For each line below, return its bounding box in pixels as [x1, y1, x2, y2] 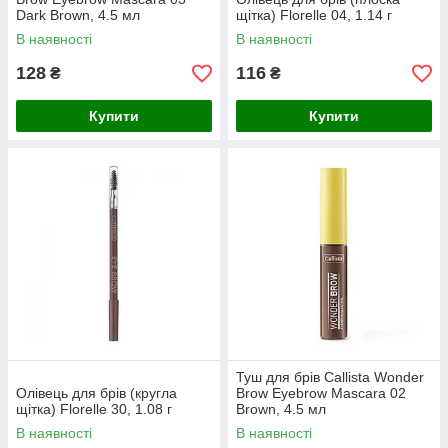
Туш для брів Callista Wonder [236, 369, 424, 385]
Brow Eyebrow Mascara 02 [236, 385, 406, 401]
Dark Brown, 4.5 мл [16, 7, 140, 23]
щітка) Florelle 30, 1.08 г [16, 401, 172, 417]
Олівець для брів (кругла [16, 385, 177, 401]
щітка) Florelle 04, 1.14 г [236, 7, 392, 23]
